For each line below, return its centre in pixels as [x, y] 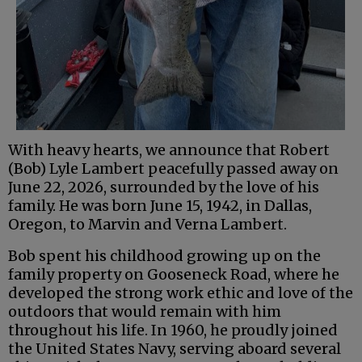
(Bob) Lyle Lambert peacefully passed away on [173, 169]
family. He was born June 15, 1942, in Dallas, [160, 206]
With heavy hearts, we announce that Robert [169, 150]
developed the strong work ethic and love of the [181, 293]
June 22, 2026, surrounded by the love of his [164, 187]
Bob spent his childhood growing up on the [164, 256]
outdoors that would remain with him [145, 312]
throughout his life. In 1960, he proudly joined [173, 330]
